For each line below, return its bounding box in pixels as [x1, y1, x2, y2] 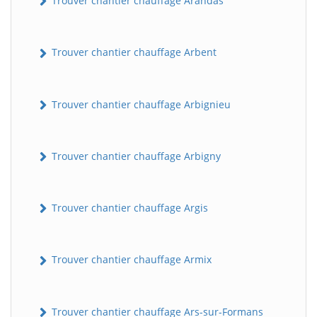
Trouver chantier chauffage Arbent [49, 45, 217, 59]
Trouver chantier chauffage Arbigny [49, 149, 221, 163]
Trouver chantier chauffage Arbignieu [49, 97, 231, 111]
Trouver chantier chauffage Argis [49, 201, 208, 215]
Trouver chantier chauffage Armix [49, 253, 212, 267]
